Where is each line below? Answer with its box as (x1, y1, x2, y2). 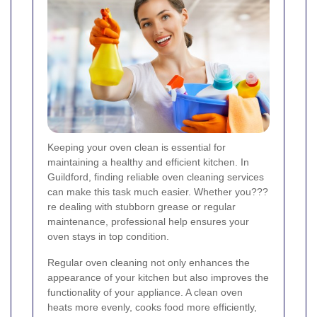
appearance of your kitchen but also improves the (47, 272, 269, 284)
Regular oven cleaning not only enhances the (47, 257, 250, 269)
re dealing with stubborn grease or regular (47, 201, 236, 213)
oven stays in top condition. (47, 231, 169, 243)
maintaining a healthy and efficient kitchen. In (47, 156, 249, 168)
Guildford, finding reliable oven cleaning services (47, 171, 264, 183)
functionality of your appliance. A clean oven (47, 287, 243, 299)
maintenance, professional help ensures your (47, 216, 249, 228)
